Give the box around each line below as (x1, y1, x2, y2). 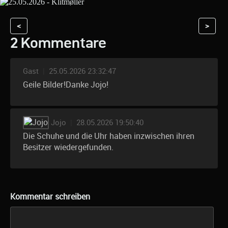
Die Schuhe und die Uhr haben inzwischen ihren (23, 131, 194, 141)
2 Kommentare (10, 35, 106, 51)
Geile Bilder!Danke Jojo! (23, 80, 108, 90)
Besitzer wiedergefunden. (23, 142, 113, 152)
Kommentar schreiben (10, 191, 90, 202)
